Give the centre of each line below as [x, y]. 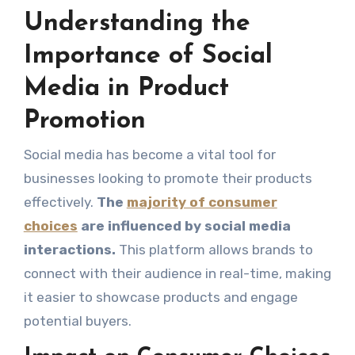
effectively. [60, 202]
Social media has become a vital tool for [149, 155]
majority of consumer [202, 202]
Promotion [84, 121]
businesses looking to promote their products [168, 179]
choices [50, 226]
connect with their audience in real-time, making [177, 274]
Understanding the [137, 23]
